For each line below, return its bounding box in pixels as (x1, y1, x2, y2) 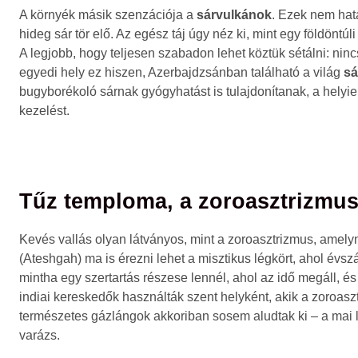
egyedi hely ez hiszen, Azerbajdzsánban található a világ (19, 66, 344, 80)
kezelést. (19, 104, 70, 118)
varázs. (19, 328, 60, 343)
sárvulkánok (197, 8, 272, 22)
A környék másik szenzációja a (19, 8, 197, 22)
